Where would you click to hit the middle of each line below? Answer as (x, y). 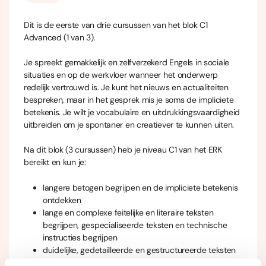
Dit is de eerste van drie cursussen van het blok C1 (116, 25)
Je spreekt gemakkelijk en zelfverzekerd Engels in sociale (126, 63)
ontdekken (62, 200)
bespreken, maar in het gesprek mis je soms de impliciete (129, 100)
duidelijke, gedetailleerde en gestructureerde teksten (140, 250)
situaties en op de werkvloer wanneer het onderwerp (121, 75)
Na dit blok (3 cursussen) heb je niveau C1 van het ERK (123, 150)
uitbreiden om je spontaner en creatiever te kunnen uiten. (129, 125)
